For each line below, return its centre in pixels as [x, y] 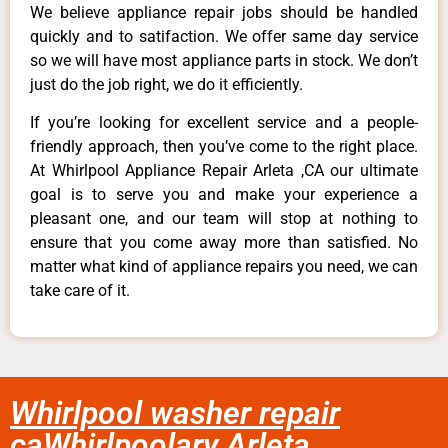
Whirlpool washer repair [175, 413]
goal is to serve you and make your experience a [224, 194]
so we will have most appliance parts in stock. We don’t [224, 60]
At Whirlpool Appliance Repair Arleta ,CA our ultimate [224, 170]
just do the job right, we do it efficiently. [166, 84]
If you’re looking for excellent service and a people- [224, 122]
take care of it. [80, 290]
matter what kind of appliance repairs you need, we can [224, 266]
